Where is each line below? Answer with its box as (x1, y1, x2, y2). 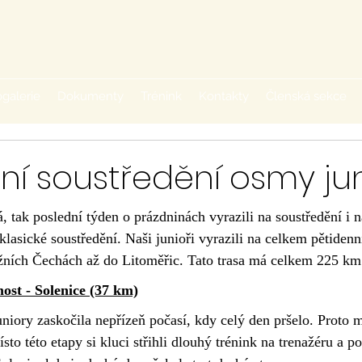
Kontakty (199, 89, 249, 103)
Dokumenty (57, 89, 124, 103)
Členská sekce (266, 89, 347, 103)
